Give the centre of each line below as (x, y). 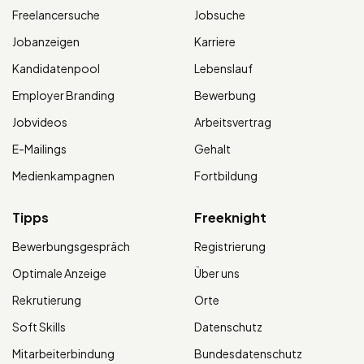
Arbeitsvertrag (233, 122)
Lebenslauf (223, 69)
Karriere (215, 42)
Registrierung (230, 247)
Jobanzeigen (46, 42)
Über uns (217, 273)
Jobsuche (220, 15)
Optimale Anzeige (59, 273)
